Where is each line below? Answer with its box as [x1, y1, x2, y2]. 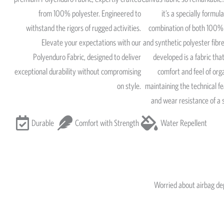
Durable [31, 118, 54, 128]
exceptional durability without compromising [14, 66, 141, 77]
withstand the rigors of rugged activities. [26, 23, 141, 33]
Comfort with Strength [75, 118, 139, 128]
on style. [117, 81, 141, 91]
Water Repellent [160, 118, 207, 128]
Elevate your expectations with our [41, 37, 141, 48]
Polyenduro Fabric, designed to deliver [33, 52, 141, 62]
